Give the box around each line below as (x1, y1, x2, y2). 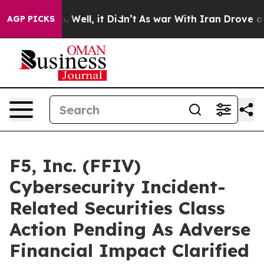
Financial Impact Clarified (9, 239, 249, 262)
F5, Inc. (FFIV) (9, 154, 141, 177)
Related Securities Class (9, 197, 225, 219)
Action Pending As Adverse (9, 218, 250, 240)
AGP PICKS (7, 14, 55, 24)
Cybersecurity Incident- (9, 176, 226, 198)
